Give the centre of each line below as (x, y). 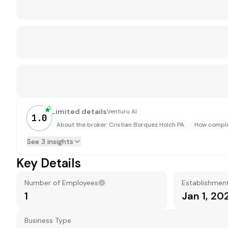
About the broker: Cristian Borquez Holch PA (120, 125)
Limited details (79, 111)
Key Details (49, 163)
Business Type (48, 220)
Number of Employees (61, 183)
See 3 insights (50, 141)
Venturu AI (122, 111)
